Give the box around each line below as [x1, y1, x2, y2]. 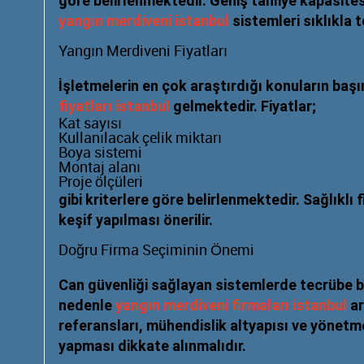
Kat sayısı [58, 116, 122, 132]
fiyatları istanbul [58, 97, 170, 115]
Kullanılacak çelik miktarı [58, 131, 222, 146]
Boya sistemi [58, 145, 142, 161]
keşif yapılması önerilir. [58, 211, 213, 228]
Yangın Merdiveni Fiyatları [58, 44, 227, 59]
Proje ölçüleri [58, 175, 143, 190]
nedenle [58, 297, 115, 314]
